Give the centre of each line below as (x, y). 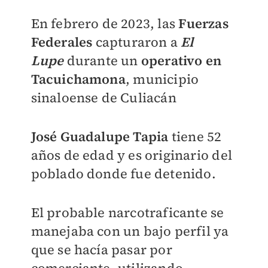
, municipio (162, 79)
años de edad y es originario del (131, 155)
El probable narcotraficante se (127, 213)
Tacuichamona (78, 79)
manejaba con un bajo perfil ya (130, 231)
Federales (62, 42)
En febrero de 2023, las (105, 24)
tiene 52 (195, 137)
